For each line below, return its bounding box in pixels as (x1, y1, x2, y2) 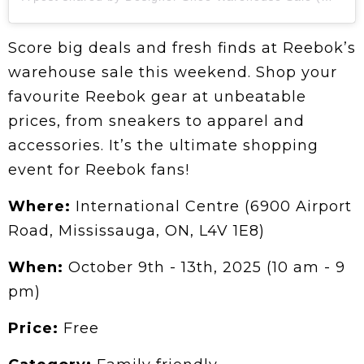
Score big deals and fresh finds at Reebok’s (8, 39, 356, 58)
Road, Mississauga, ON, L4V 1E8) (8, 222, 265, 240)
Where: (8, 197, 71, 216)
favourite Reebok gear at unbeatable (8, 88, 306, 106)
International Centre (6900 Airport (71, 197, 352, 216)
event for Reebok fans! (8, 161, 189, 180)
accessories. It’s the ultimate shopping (8, 136, 318, 155)
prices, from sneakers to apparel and (8, 112, 305, 131)
